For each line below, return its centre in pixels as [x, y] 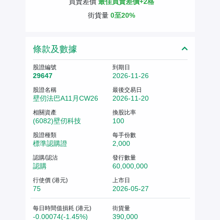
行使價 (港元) [50, 180]
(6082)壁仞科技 [57, 121]
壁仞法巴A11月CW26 [65, 98]
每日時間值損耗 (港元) [62, 208]
